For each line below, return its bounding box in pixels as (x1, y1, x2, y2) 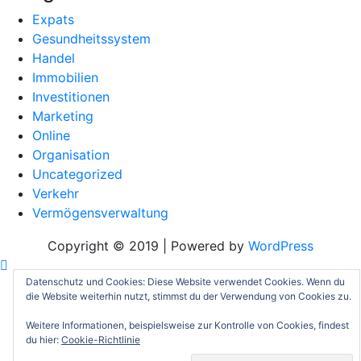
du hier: (26, 334, 61, 346)
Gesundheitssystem (32, 31, 151, 48)
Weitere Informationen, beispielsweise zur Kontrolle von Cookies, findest (26, 319, 349, 331)
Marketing (32, 108, 93, 125)
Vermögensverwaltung (32, 205, 168, 222)
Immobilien (32, 69, 98, 86)
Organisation (32, 147, 110, 164)
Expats (32, 11, 74, 28)
